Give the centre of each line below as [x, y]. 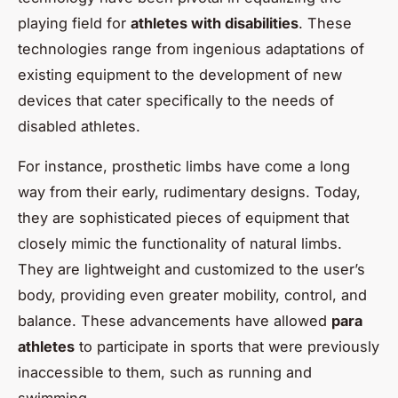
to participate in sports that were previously [227, 346]
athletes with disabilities [215, 23]
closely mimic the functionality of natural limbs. [180, 243]
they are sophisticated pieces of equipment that [183, 217]
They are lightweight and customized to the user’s [191, 269]
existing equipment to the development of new [180, 74]
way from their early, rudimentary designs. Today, [189, 191]
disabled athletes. [79, 126]
